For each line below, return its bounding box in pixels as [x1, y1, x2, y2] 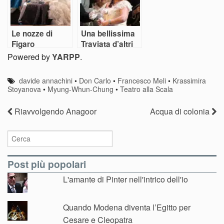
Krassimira [172, 75, 206, 85]
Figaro [11, 38, 34, 49]
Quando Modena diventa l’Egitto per [63, 201, 191, 213]
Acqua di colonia [150, 105, 211, 117]
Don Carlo [79, 75, 111, 85]
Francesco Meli [117, 75, 166, 85]
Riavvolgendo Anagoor [12, 105, 96, 117]
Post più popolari [7, 157, 86, 171]
